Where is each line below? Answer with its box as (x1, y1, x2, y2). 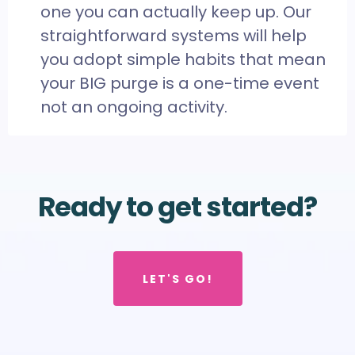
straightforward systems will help (40, 25, 307, 48)
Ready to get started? (38, 188, 317, 227)
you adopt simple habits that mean (40, 48, 326, 71)
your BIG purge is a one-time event (40, 72, 319, 95)
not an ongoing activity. (40, 96, 227, 119)
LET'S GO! (142, 271, 213, 288)
